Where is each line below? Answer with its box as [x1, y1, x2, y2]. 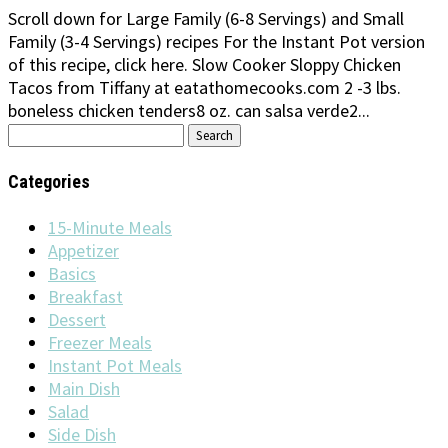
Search [7, 121, 57, 145]
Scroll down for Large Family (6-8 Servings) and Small [8, 7, 404, 31]
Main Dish [48, 377, 120, 401]
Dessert [48, 308, 106, 332]
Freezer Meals [48, 331, 152, 355]
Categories [8, 171, 90, 193]
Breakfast [48, 285, 123, 309]
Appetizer [48, 239, 119, 263]
